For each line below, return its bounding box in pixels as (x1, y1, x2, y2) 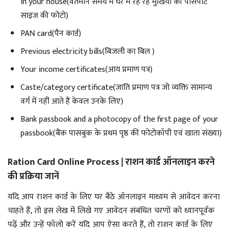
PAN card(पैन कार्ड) (21, 27, 81, 41)
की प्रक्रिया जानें (8, 168, 59, 184)
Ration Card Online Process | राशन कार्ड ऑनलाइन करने (8, 154, 215, 170)
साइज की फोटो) (21, 9, 68, 23)
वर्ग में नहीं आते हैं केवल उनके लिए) (21, 94, 123, 108)
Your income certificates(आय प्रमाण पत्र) (21, 63, 152, 76)
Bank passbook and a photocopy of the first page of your (21, 112, 218, 126)
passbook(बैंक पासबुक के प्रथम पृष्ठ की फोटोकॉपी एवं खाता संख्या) (21, 126, 222, 140)
